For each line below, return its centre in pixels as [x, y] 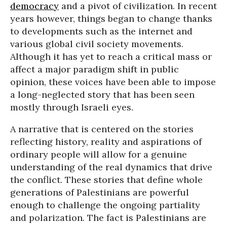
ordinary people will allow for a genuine [99, 154]
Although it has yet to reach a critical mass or [111, 56]
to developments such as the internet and [101, 31]
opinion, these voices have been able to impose [113, 82]
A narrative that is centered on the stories [102, 129]
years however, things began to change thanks [111, 18]
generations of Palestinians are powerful [100, 192]
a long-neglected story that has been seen [102, 94]
